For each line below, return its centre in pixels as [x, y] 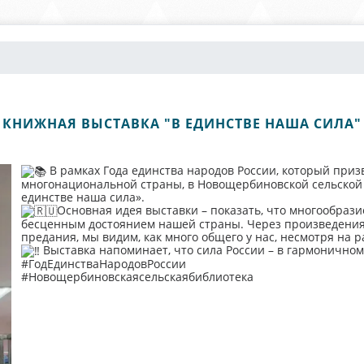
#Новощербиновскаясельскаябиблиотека [137, 277]
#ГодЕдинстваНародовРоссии [103, 264]
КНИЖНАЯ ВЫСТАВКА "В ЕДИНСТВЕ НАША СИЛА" [182, 123]
